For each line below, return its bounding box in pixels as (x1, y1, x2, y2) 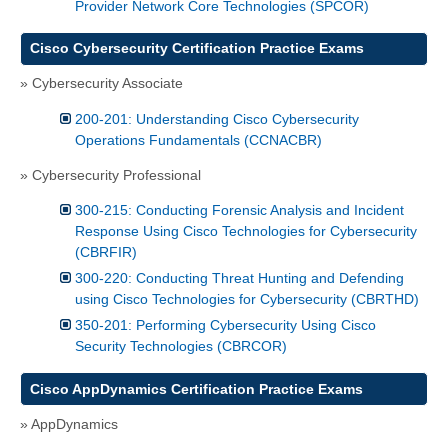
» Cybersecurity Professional (20, 167, 201, 184)
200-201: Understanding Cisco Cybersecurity (75, 110, 359, 127)
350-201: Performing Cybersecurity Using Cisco (75, 317, 376, 334)
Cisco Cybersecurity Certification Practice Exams (29, 40, 364, 57)
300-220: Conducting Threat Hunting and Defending (75, 270, 404, 287)
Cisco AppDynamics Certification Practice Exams (29, 380, 363, 397)
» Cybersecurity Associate (20, 75, 183, 92)
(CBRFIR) (75, 244, 137, 261)
